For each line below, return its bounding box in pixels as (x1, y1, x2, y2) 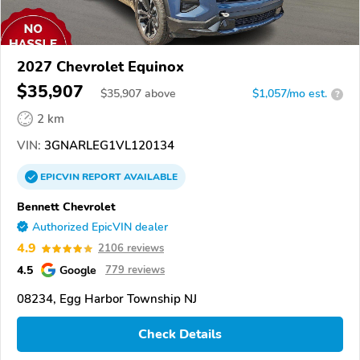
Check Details (138, 325, 222, 343)
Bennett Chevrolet (17, 198, 116, 215)
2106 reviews (98, 241, 164, 256)
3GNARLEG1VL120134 (41, 137, 174, 154)
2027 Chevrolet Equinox (17, 57, 184, 77)
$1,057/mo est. (252, 86, 327, 102)
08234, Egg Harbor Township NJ (17, 291, 197, 308)
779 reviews (105, 263, 165, 278)
